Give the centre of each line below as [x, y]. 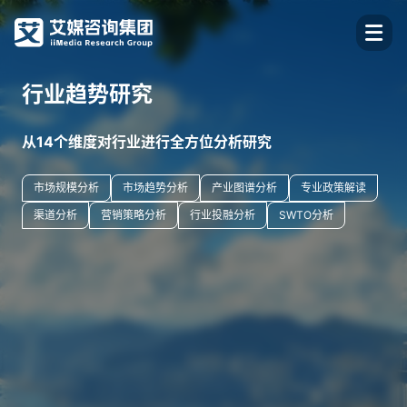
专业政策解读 [333, 188]
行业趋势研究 [87, 94]
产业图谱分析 [244, 188]
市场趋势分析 [155, 188]
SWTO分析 [306, 215]
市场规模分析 [66, 188]
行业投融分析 [223, 215]
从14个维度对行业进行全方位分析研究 [147, 142]
